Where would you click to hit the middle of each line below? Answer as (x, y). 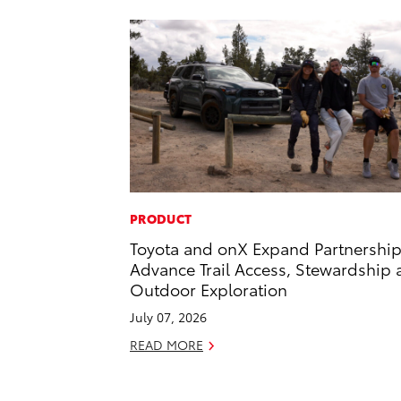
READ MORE (166, 345)
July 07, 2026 (168, 317)
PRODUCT (161, 219)
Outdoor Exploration (209, 289)
